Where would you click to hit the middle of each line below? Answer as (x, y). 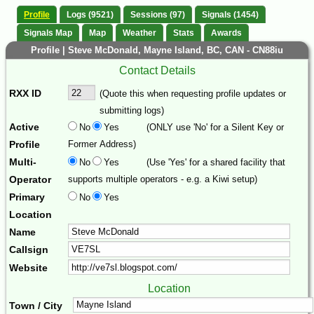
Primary (27, 197)
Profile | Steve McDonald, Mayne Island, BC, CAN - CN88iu (157, 50)
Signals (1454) (230, 15)
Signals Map (48, 33)
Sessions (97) (158, 15)
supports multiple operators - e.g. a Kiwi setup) (163, 179)
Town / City (36, 305)
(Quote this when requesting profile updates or (193, 93)
